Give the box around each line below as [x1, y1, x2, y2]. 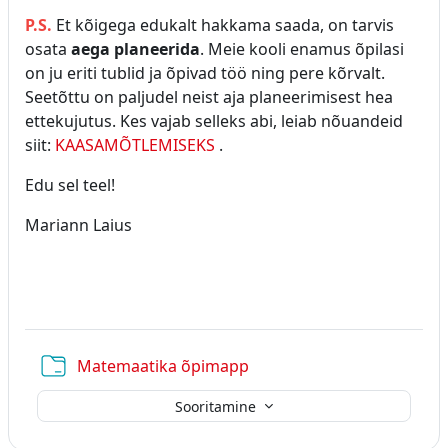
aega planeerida [71, 38, 200, 60]
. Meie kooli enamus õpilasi [200, 38, 404, 60]
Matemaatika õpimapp [77, 355, 249, 377]
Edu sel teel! [25, 174, 115, 196]
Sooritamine [175, 396, 260, 416]
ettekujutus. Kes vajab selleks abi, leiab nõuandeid [25, 110, 403, 132]
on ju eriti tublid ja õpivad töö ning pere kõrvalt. [25, 62, 385, 84]
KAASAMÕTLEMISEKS [55, 134, 215, 156]
